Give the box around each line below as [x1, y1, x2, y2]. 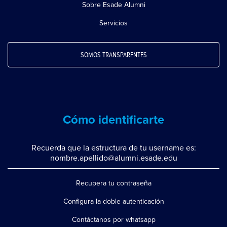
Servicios [99, 18, 128, 27]
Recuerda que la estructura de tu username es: [31, 142, 196, 153]
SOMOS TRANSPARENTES [80, 51, 147, 59]
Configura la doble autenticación [63, 197, 164, 206]
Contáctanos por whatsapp [71, 215, 156, 224]
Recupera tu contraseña [75, 178, 152, 187]
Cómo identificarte [63, 113, 164, 126]
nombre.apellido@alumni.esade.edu [50, 153, 177, 163]
